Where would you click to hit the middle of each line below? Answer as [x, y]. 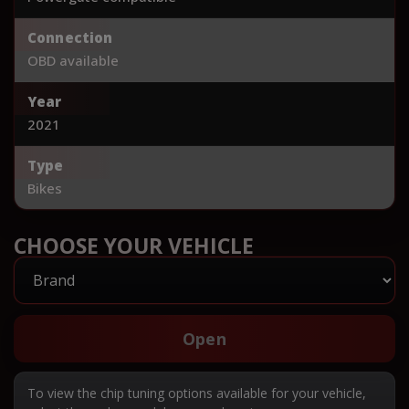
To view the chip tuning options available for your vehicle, [197, 393]
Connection [70, 37]
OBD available [73, 60]
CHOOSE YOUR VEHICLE [134, 245]
